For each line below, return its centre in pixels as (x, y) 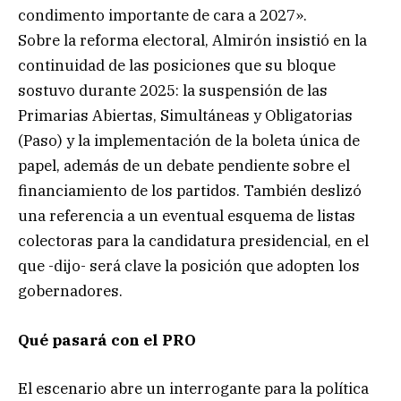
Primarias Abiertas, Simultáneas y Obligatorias (185, 116)
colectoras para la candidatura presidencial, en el (193, 241)
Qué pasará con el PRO (107, 340)
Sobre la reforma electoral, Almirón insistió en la (192, 41)
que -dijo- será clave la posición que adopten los (189, 266)
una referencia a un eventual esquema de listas (187, 216)
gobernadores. (70, 291)
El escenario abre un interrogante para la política (193, 388)
